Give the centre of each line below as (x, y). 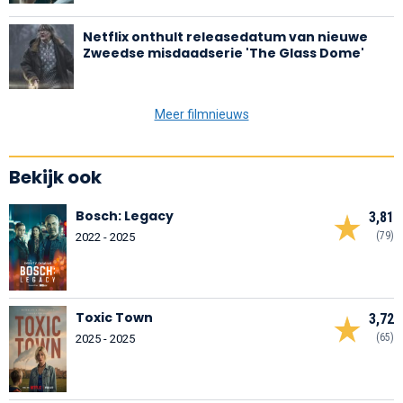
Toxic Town (114, 317)
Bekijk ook (55, 177)
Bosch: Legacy (125, 215)
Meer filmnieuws (201, 114)
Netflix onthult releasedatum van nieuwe (225, 36)
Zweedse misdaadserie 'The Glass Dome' (224, 53)
